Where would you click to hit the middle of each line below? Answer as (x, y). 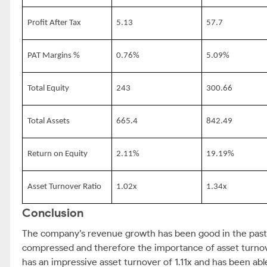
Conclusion (53, 213)
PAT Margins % (53, 56)
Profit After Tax (54, 23)
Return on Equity (57, 154)
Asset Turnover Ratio (64, 187)
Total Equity (48, 89)
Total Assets (48, 121)
